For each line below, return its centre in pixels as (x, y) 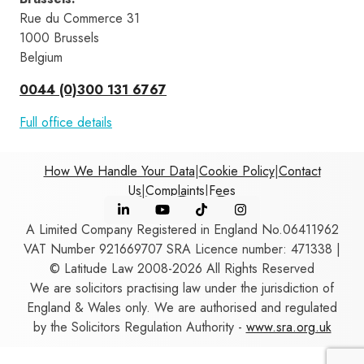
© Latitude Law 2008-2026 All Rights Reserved (182, 268)
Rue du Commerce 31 (82, 18)
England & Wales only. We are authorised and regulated (182, 307)
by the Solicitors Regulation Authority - (139, 327)
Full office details (66, 122)
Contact (299, 171)
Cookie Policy (236, 171)
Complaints (175, 190)
